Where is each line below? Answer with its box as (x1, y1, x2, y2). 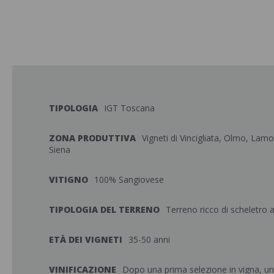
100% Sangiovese (94, 174, 164, 185)
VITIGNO (49, 174, 88, 185)
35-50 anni (128, 234, 170, 245)
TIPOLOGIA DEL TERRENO (49, 204, 160, 215)
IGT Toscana (104, 102, 155, 114)
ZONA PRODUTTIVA (49, 132, 136, 144)
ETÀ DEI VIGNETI (49, 234, 122, 245)
